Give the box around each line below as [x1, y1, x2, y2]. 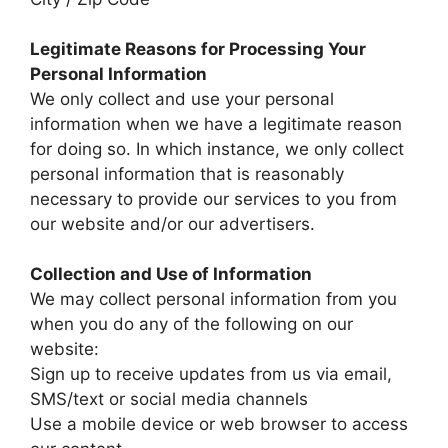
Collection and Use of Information [30, 264, 312, 285]
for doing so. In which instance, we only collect [30, 139, 404, 160]
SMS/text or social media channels [30, 389, 308, 410]
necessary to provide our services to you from [30, 189, 397, 210]
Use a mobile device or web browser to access [30, 414, 408, 435]
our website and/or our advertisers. [30, 214, 315, 235]
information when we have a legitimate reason [30, 114, 402, 135]
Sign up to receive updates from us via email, [30, 364, 392, 385]
